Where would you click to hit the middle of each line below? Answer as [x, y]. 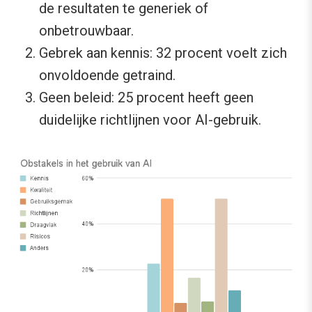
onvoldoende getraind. [107, 76]
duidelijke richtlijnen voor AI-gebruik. [150, 120]
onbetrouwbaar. [86, 31]
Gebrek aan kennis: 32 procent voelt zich [163, 53]
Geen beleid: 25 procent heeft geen [146, 98]
